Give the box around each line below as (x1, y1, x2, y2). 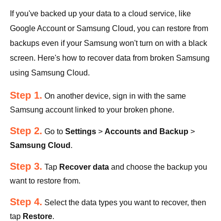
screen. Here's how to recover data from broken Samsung (10, 54, 210, 63)
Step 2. (10, 125, 42, 137)
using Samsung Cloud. (10, 69, 90, 77)
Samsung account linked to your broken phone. (10, 106, 174, 114)
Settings (65, 127, 96, 136)
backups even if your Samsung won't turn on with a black (10, 39, 207, 48)
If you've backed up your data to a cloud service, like (10, 9, 191, 18)
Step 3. (10, 161, 42, 172)
